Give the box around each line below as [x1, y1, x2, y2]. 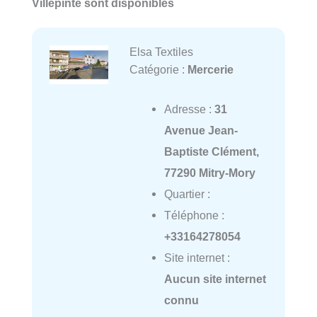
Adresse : [163, 102, 214, 115]
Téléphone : [163, 208, 224, 221]
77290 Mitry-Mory [163, 166, 255, 179]
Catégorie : [129, 62, 188, 76]
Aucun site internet [163, 272, 266, 285]
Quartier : [163, 187, 210, 200]
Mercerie [187, 62, 234, 76]
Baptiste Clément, [163, 144, 259, 158]
